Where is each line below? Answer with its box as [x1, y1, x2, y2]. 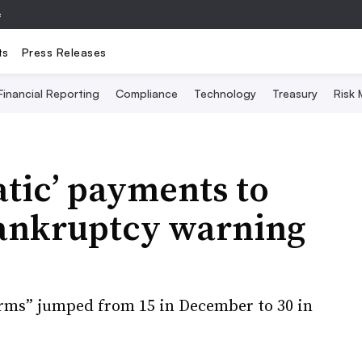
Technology [193, 86, 256, 100]
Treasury [271, 86, 318, 100]
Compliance [115, 86, 178, 100]
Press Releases [21, 44, 107, 59]
